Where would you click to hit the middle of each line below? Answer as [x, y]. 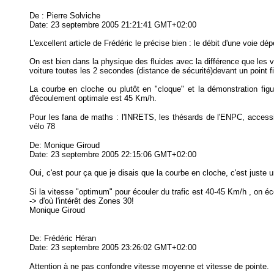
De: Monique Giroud [65, 145]
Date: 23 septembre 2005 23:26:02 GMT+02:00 [113, 247]
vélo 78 [42, 126]
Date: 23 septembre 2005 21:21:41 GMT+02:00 [113, 25]
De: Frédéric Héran [63, 238]
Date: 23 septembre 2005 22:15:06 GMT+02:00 [113, 154]
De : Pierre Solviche [65, 16]
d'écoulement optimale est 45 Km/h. [93, 98]
